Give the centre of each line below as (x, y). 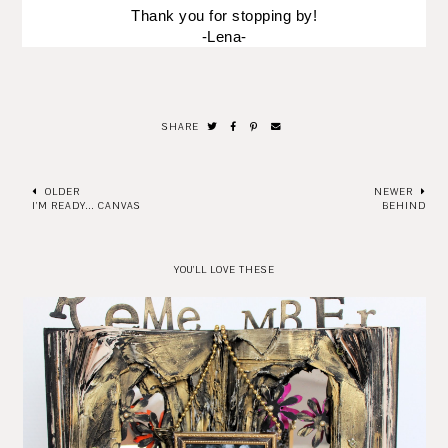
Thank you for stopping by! (224, 15)
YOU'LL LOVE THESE (224, 269)
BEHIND (403, 205)
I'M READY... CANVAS (87, 205)
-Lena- (224, 36)
